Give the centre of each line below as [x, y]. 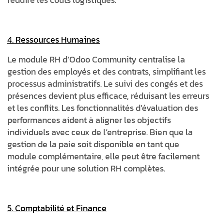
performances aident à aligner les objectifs [89, 120]
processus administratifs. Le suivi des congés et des [105, 83]
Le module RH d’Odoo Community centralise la [96, 59]
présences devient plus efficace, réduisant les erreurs [108, 95]
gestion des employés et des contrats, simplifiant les [107, 71]
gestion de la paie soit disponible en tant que [93, 144]
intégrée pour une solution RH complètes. [86, 168]
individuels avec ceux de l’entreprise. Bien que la [100, 132]
